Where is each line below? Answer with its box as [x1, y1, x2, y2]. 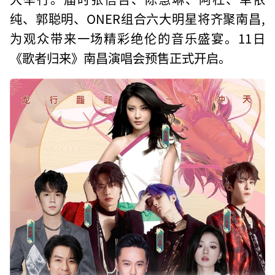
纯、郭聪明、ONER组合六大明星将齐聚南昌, [10, 9, 265, 28]
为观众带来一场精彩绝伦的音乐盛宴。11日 [10, 28, 265, 47]
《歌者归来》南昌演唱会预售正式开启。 [10, 48, 231, 67]
